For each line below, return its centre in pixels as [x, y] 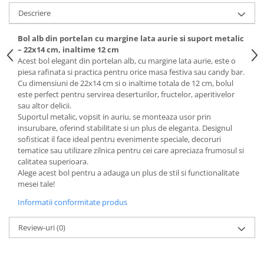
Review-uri [37, 228]
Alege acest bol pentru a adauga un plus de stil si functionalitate [128, 173]
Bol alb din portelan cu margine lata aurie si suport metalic [131, 39]
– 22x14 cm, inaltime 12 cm [68, 50]
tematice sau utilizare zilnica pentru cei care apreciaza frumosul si [131, 151]
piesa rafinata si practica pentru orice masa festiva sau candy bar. [131, 72]
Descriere [34, 13]
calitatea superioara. [53, 162]
